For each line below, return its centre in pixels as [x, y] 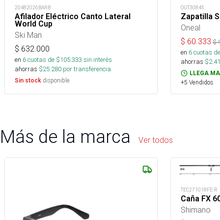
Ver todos [156, 140]
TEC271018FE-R [199, 190]
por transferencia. [87, 69]
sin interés [98, 60]
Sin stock [28, 81]
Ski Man [28, 35]
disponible [55, 80]
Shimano [196, 210]
